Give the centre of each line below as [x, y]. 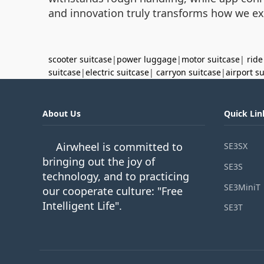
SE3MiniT [242, 187]
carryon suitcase [189, 72]
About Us [62, 113]
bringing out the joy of [99, 161]
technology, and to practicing [116, 176]
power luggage [147, 59]
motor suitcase [211, 59]
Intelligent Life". [82, 206]
